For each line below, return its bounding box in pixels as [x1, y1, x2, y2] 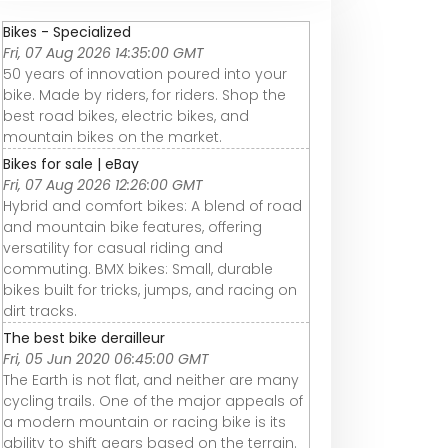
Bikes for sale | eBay [3, 154, 139, 175]
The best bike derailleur [3, 328, 165, 349]
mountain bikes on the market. [3, 127, 222, 148]
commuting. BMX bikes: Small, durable [3, 259, 273, 280]
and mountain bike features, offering [3, 217, 262, 238]
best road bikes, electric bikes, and [3, 106, 249, 127]
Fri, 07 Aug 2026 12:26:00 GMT [3, 175, 203, 196]
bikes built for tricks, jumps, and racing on [3, 280, 297, 301]
